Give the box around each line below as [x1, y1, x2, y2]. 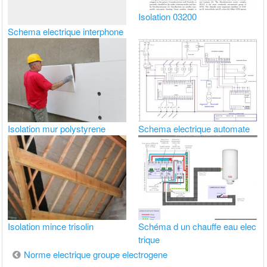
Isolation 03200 [138, 10, 197, 23]
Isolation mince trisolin [8, 219, 94, 232]
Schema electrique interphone [8, 25, 124, 38]
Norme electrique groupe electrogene [24, 247, 168, 260]
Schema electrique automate [138, 122, 250, 135]
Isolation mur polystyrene [8, 122, 106, 135]
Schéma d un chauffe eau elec [138, 219, 257, 232]
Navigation [7, 244, 63, 262]
